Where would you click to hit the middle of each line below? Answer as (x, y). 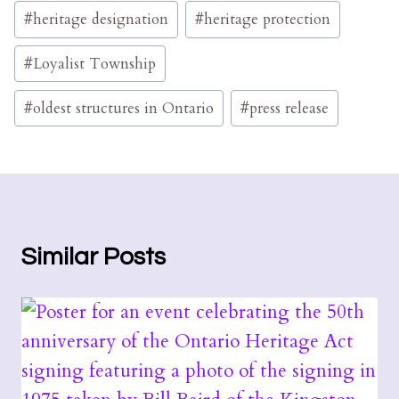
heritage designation (100, 19)
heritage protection (268, 19)
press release (289, 108)
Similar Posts (94, 257)
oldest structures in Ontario (123, 108)
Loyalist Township (94, 63)
